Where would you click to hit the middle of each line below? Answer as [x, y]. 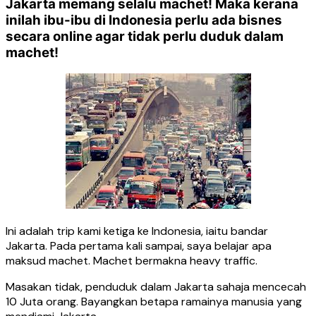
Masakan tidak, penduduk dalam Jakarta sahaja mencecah [156, 287]
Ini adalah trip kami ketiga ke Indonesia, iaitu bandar [137, 231]
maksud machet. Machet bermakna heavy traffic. [132, 261]
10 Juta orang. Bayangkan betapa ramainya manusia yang [154, 302]
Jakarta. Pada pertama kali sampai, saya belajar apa [139, 246]
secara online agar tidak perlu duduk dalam [145, 36]
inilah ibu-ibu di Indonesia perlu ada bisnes [144, 20]
